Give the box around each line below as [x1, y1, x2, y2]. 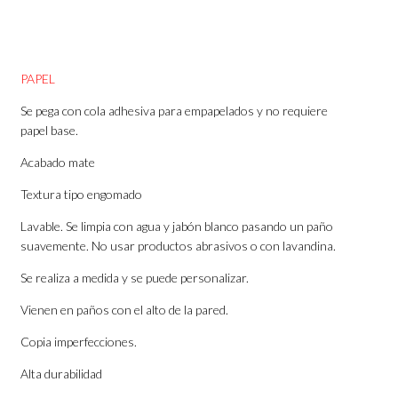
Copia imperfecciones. [20, 334, 138, 350]
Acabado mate [20, 155, 96, 171]
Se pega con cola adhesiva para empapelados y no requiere [20, 103, 329, 119]
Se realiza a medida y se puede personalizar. [20, 270, 250, 286]
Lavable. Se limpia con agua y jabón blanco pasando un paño [20, 219, 334, 235]
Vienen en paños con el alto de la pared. [20, 302, 229, 318]
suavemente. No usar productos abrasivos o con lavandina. [20, 238, 337, 254]
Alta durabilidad [20, 366, 103, 382]
